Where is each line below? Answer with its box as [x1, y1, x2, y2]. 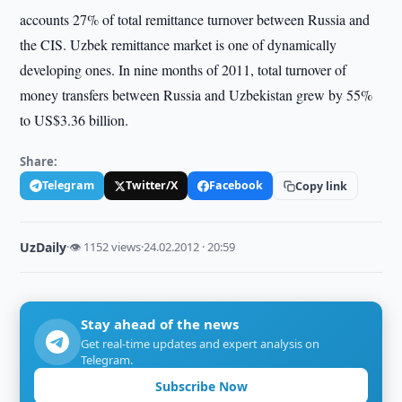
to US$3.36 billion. [20, 110, 129, 129]
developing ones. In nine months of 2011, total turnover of [20, 60, 347, 79]
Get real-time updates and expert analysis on [81, 336, 320, 352]
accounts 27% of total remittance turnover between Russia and [20, 10, 371, 29]
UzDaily [20, 239, 67, 256]
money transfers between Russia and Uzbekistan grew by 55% [20, 85, 373, 104]
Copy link [295, 178, 348, 194]
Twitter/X [126, 178, 179, 193]
